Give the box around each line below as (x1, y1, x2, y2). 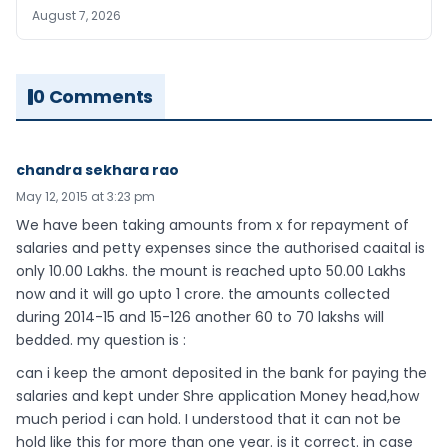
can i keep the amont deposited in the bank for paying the (16, 362, 427, 383)
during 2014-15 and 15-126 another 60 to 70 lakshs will (16, 307, 384, 327)
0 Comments (33, 84, 154, 109)
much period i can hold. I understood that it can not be (16, 408, 401, 429)
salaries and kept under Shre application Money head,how (16, 385, 419, 406)
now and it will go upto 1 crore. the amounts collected (16, 284, 390, 304)
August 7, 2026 (32, 7, 121, 24)
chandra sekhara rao (16, 160, 179, 180)
